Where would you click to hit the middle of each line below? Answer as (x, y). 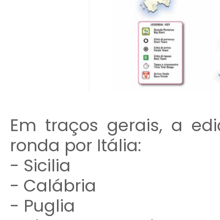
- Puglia (42, 206)
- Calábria (53, 186)
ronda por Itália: (75, 145)
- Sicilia (40, 165)
